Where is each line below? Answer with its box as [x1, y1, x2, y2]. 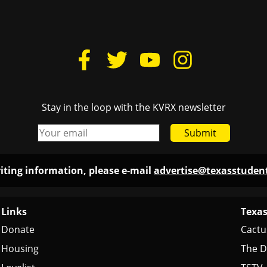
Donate [1, 223, 35, 236]
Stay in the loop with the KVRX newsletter [41, 101, 226, 114]
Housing [1, 242, 39, 255]
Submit [184, 126, 216, 139]
